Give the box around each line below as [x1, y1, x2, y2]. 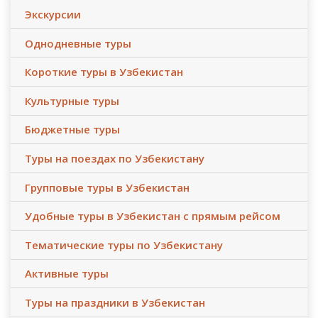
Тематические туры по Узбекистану [25, 237, 223, 252]
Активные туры [25, 266, 109, 281]
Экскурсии [25, 7, 81, 22]
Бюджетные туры [25, 122, 120, 137]
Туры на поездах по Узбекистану [25, 151, 204, 166]
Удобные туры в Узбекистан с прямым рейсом [25, 209, 280, 224]
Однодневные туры [25, 35, 131, 50]
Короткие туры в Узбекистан [25, 65, 183, 79]
